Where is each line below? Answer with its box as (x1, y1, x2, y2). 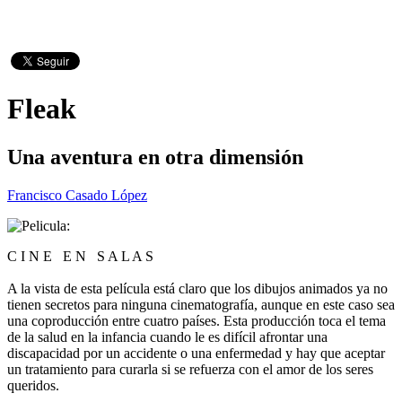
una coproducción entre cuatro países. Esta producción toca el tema (7, 312, 386, 328)
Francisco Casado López (7, 187, 147, 203)
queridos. (7, 377, 59, 393)
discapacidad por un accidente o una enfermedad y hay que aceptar (7, 345, 385, 361)
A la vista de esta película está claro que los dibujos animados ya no (7, 280, 388, 296)
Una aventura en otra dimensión (7, 144, 303, 169)
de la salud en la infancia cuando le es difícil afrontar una (7, 328, 328, 345)
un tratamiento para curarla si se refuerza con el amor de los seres (7, 361, 373, 377)
